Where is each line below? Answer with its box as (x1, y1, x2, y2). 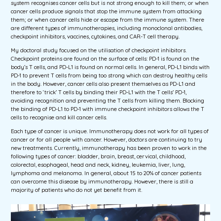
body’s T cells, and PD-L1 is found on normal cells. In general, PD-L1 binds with (11, 64, 210, 71)
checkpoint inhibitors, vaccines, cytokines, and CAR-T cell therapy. (11, 33, 180, 40)
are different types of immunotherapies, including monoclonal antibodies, (11, 24, 203, 32)
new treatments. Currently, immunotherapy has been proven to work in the (11, 145, 207, 152)
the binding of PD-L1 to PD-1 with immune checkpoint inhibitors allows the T (11, 106, 205, 113)
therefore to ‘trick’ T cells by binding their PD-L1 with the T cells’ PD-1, (11, 89, 187, 96)
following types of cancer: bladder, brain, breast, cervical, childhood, (11, 153, 186, 160)
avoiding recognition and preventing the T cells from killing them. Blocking (11, 97, 205, 105)
